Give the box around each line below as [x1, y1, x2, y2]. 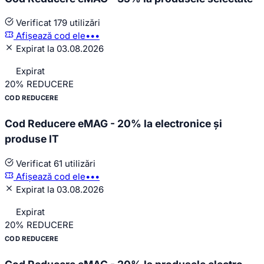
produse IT [5, 133, 59, 146]
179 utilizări [54, 17, 100, 29]
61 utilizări [54, 157, 95, 169]
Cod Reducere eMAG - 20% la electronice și [5, 117, 222, 130]
